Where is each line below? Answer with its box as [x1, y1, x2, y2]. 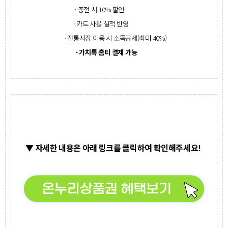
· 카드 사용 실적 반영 [56, 19, 172, 28]
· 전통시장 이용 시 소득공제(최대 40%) [44, 33, 184, 43]
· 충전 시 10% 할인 [63, 5, 165, 14]
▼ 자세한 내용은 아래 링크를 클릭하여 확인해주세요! [25, 141, 203, 154]
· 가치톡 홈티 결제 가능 [68, 47, 160, 57]
